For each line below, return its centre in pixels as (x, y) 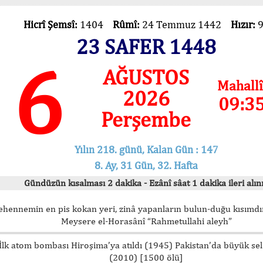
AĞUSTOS (146, 77)
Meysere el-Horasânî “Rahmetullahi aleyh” (146, 221)
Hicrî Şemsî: (51, 24)
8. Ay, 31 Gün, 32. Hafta (146, 165)
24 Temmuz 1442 (186, 24)
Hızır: (244, 24)
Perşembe (146, 119)
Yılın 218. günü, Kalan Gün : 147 (146, 149)
